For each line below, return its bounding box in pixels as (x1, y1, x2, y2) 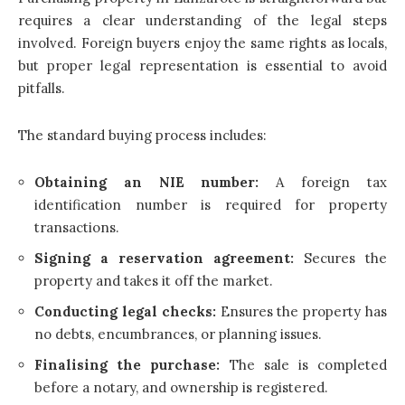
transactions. (34, 218, 119, 236)
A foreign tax (276, 173, 388, 191)
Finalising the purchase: (34, 355, 230, 373)
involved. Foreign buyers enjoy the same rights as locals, (18, 33, 387, 52)
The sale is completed (229, 355, 387, 373)
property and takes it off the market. (34, 271, 273, 289)
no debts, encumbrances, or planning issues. (34, 325, 322, 343)
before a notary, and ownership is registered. (34, 378, 328, 396)
